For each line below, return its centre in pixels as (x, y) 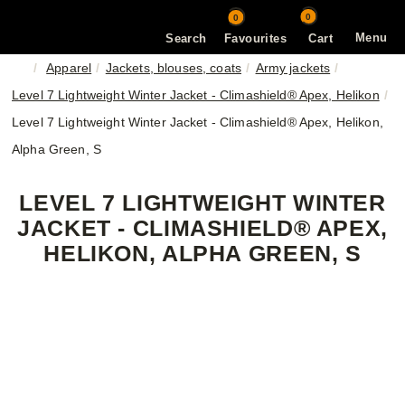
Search (186, 38)
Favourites (255, 38)
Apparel (69, 68)
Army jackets (293, 68)
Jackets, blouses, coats (173, 68)
